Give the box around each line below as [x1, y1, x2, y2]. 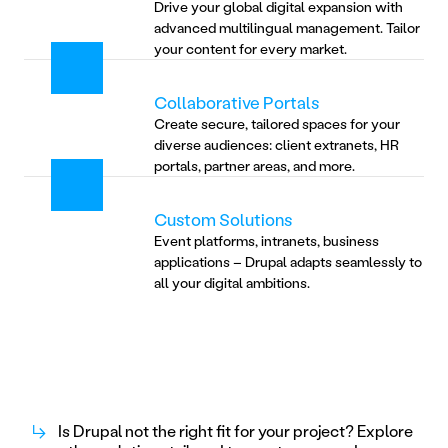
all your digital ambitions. [154, 272, 310, 292]
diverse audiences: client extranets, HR [154, 134, 399, 154]
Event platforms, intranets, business [154, 230, 379, 250]
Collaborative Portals [154, 90, 319, 113]
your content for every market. [154, 38, 347, 58]
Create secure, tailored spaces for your [154, 113, 400, 133]
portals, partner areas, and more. [154, 155, 355, 175]
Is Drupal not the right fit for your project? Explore [58, 419, 413, 441]
